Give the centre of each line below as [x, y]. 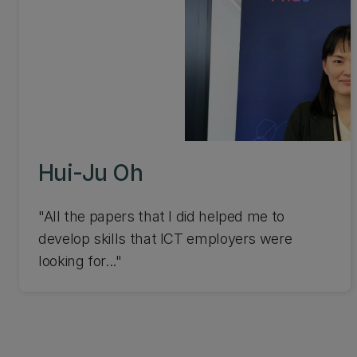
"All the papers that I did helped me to [161, 216]
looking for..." [80, 261]
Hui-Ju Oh [91, 173]
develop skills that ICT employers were [165, 239]
